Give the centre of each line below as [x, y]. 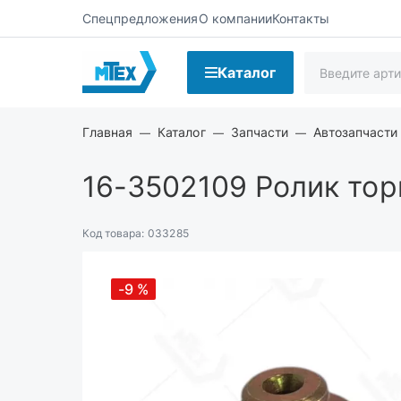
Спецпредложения [141, 18]
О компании [235, 18]
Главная [108, 132]
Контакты [301, 18]
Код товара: [114, 233]
